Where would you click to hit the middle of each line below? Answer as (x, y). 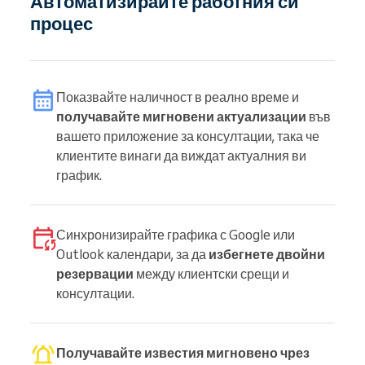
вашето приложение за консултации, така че (188, 136)
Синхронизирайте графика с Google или (176, 234)
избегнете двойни (267, 254)
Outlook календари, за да (132, 254)
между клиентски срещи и (211, 273)
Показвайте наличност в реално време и (178, 97)
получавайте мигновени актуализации (181, 116)
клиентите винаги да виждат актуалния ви (181, 155)
